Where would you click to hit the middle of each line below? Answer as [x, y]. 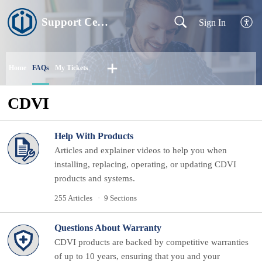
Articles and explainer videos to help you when [140, 151]
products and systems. [94, 179]
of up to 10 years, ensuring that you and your [137, 256]
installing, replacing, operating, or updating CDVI [145, 165]
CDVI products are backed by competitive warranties [151, 242]
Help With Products [94, 136]
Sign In [213, 22]
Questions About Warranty [108, 227]
